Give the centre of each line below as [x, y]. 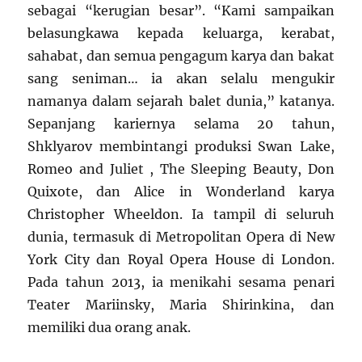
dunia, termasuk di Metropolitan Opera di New [181, 237]
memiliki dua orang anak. [109, 328]
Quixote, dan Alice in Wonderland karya [181, 192]
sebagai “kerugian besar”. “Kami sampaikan [181, 11]
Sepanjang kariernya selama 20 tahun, [181, 124]
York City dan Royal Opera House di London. [181, 260]
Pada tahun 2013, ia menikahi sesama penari [181, 282]
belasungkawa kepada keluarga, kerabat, [181, 34]
